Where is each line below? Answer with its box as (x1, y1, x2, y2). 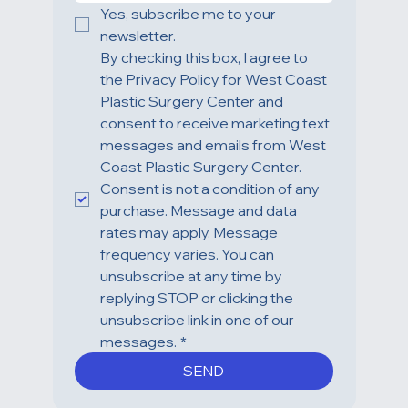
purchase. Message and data (99, 233, 297, 252)
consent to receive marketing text (99, 146, 330, 165)
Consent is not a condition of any (99, 211, 320, 230)
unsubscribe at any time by (99, 299, 282, 318)
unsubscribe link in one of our (99, 342, 294, 362)
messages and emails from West (99, 168, 326, 187)
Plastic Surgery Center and (99, 124, 283, 143)
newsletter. (99, 58, 176, 77)
